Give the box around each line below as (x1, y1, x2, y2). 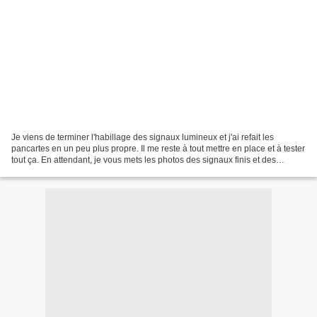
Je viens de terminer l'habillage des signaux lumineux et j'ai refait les (11, 132, 274, 142)
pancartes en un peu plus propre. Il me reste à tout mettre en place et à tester (11, 143, 305, 154)
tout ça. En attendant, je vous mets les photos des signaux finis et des (11, 154, 276, 165)
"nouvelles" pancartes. (11, 166, 97, 176)
